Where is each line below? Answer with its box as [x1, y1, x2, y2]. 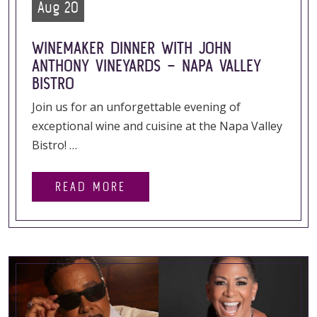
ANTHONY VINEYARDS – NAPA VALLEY [32, 56, 261, 75]
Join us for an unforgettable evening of [32, 99, 241, 115]
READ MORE [55, 179, 126, 194]
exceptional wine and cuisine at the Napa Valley [32, 118, 282, 134]
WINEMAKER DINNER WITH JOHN [32, 38, 231, 57]
